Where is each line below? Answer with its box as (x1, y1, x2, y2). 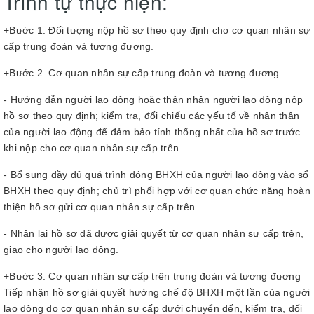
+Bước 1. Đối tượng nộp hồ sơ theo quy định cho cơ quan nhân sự (4, 24, 310, 36)
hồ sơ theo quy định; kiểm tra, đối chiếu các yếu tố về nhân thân (4, 109, 299, 121)
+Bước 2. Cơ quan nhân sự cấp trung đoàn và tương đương (4, 67, 280, 78)
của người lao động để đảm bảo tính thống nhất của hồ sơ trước (4, 125, 301, 137)
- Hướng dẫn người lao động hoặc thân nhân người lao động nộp (4, 93, 303, 105)
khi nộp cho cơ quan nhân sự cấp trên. (4, 142, 182, 153)
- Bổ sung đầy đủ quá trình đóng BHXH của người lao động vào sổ (4, 168, 309, 180)
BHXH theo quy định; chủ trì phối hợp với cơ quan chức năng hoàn (4, 184, 310, 196)
